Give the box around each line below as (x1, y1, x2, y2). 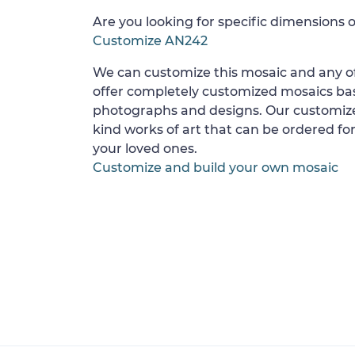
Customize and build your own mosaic (93, 160, 338, 175)
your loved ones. (93, 141, 197, 156)
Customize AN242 (93, 33, 208, 48)
